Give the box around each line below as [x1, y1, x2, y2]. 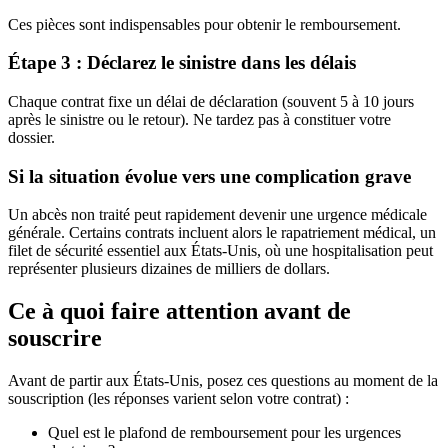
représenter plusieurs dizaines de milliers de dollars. [8, 260, 330, 278]
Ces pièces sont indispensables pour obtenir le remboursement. [8, 15, 401, 33]
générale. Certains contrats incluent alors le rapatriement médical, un [8, 224, 436, 242]
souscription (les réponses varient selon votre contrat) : [8, 390, 349, 408]
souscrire [8, 325, 102, 352]
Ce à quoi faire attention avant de [8, 298, 351, 325]
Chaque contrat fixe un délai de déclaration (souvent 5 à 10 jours [8, 93, 414, 111]
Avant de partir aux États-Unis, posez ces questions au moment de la [8, 372, 438, 390]
